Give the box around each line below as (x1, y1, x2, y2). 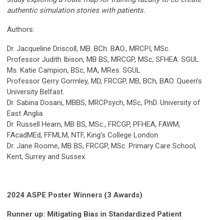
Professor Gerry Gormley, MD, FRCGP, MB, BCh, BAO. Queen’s (7, 76, 202, 85)
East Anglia (7, 109, 43, 118)
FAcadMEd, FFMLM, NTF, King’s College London (7, 130, 158, 139)
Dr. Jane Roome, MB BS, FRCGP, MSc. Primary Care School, (7, 141, 196, 150)
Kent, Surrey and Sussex (7, 152, 85, 161)
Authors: (7, 25, 36, 34)
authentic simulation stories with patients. (7, 5, 145, 15)
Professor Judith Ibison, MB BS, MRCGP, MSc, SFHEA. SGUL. (7, 55, 200, 64)
